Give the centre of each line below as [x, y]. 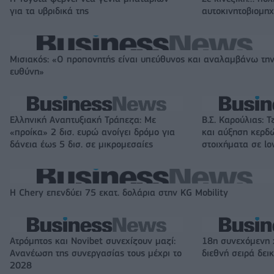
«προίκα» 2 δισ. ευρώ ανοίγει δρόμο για [92, 132]
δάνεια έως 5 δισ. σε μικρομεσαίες [81, 144]
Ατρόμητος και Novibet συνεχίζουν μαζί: [93, 241]
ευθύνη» [27, 71]
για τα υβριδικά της [49, 11]
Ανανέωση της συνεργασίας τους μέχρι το [96, 253]
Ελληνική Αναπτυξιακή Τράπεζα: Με [83, 120]
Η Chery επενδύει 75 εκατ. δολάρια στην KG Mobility [119, 192]
